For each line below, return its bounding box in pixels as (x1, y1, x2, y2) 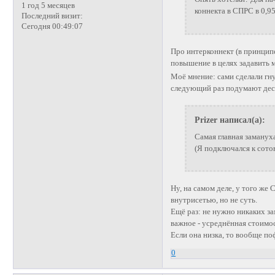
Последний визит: (21, 11, 83, 20)
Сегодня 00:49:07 (21, 21, 83, 31)
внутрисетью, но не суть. (171, 196, 258, 205)
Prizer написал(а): (194, 115, 265, 125)
